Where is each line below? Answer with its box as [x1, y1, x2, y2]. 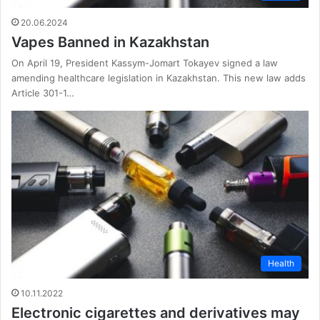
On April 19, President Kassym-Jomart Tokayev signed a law [11, 57, 278, 69]
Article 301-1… [11, 87, 74, 99]
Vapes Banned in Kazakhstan [11, 34, 209, 51]
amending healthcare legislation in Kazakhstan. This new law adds [11, 72, 306, 84]
